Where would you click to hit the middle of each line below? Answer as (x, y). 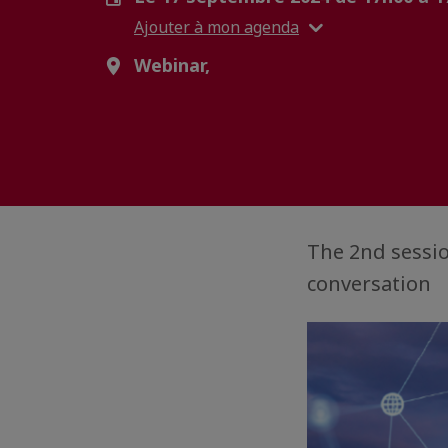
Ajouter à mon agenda (216, 26)
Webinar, (172, 65)
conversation (369, 283)
